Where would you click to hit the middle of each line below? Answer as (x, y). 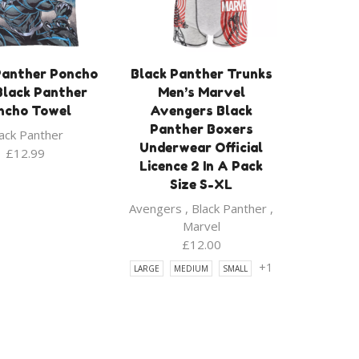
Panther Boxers (201, 129)
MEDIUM (191, 269)
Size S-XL (202, 185)
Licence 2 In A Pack (202, 166)
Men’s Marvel (201, 93)
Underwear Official (202, 148)
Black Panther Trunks (201, 74)
